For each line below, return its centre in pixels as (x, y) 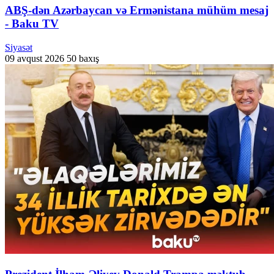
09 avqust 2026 (35, 59)
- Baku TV (32, 24)
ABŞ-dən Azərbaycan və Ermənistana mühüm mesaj (137, 10)
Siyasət (19, 48)
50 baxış (83, 59)
